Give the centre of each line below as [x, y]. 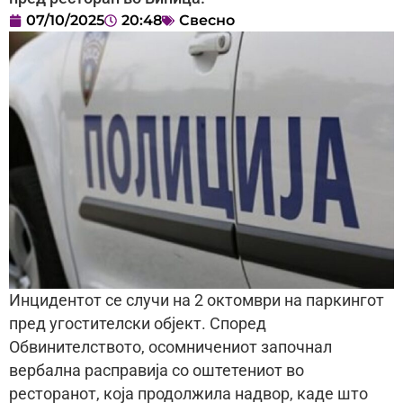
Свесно [207, 21]
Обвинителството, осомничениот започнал [170, 347]
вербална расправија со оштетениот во [157, 370]
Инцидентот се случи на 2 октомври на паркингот [197, 300]
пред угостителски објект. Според [138, 323]
